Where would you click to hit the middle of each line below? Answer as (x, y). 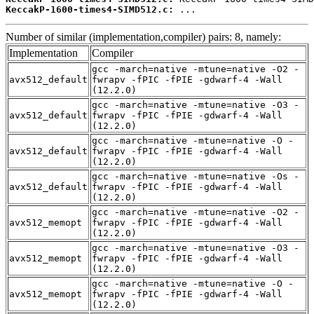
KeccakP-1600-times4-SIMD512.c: (90, 9)
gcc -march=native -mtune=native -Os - (196, 176)
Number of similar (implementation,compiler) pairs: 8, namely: (143, 36)
